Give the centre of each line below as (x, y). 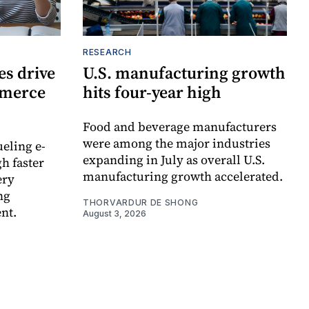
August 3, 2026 (114, 214)
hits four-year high (152, 92)
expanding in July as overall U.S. (174, 160)
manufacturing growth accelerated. (183, 177)
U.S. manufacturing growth (184, 73)
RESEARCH (107, 52)
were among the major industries (177, 143)
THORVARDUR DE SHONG (141, 203)
